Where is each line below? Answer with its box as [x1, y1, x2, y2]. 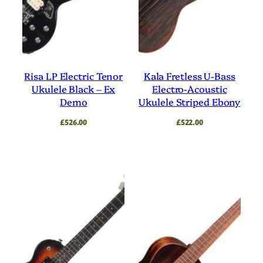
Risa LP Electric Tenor [24, 69, 123, 82]
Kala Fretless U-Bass [143, 69, 235, 82]
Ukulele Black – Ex [32, 82, 116, 95]
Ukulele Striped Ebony [139, 95, 241, 108]
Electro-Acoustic [152, 82, 227, 95]
